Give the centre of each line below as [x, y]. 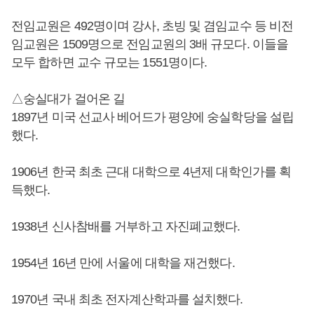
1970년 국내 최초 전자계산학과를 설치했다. [127, 299]
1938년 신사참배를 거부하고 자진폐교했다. [126, 226]
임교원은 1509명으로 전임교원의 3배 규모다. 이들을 [150, 44]
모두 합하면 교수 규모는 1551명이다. [109, 62]
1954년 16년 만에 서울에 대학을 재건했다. [123, 263]
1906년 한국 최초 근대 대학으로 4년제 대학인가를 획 [151, 172]
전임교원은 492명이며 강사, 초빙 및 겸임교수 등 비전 [152, 26]
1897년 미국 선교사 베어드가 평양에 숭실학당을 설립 [153, 117]
